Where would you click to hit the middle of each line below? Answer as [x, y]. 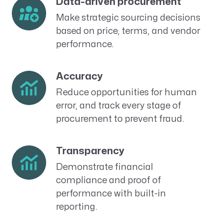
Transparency [90, 151]
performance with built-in [111, 193]
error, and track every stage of [118, 106]
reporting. [77, 207]
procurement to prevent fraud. [120, 119]
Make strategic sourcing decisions [128, 18]
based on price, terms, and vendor [128, 31]
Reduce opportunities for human [126, 92]
